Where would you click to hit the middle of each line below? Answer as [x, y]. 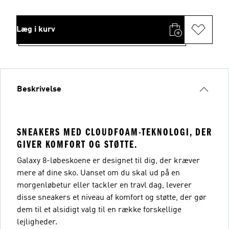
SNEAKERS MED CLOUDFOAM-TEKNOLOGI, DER [114, 132]
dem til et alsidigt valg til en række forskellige [99, 210]
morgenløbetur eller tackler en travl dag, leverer [104, 185]
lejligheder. [37, 222]
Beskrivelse [39, 89]
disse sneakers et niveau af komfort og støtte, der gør [112, 198]
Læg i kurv [36, 29]
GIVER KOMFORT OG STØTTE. [77, 144]
